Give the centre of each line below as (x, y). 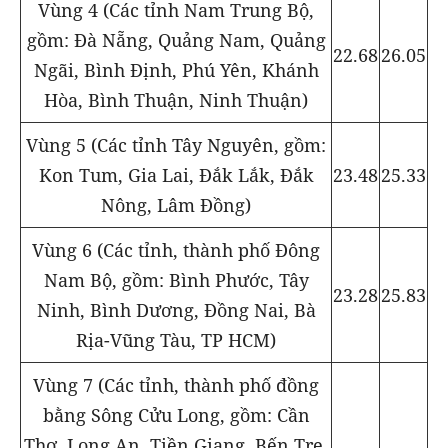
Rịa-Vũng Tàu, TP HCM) (176, 339)
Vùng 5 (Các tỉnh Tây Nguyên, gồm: (176, 144)
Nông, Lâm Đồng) (176, 204)
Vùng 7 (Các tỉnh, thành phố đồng (176, 384)
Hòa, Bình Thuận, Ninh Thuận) (176, 99)
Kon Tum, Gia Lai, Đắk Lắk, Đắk (176, 174)
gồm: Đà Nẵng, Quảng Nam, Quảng (176, 39)
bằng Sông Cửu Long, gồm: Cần (176, 414)
